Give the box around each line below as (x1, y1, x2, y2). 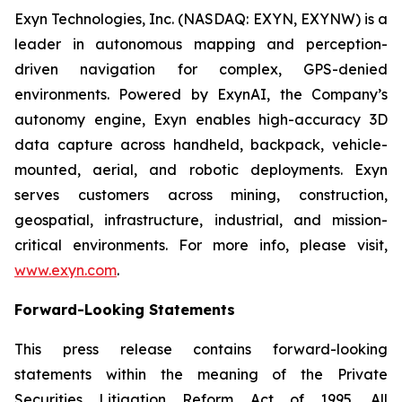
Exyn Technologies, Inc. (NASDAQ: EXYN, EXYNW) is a (14, 10, 388, 28)
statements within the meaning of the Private (14, 365, 388, 383)
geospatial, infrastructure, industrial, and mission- (14, 211, 388, 229)
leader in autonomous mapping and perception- (14, 35, 388, 53)
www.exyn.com (14, 261, 117, 279)
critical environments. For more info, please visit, (14, 236, 388, 254)
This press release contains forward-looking (14, 340, 388, 358)
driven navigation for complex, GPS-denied (14, 60, 388, 78)
